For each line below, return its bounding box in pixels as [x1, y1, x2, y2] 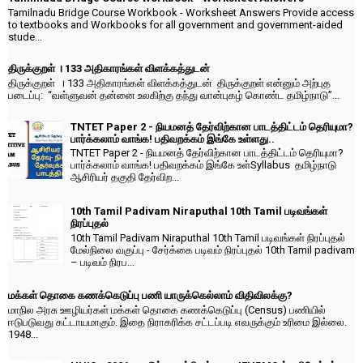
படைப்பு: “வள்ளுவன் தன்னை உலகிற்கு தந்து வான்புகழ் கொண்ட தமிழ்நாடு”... [8, 88, 340, 101]
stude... [8, 30, 42, 43]
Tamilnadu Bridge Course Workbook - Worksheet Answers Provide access [8, 6, 354, 19]
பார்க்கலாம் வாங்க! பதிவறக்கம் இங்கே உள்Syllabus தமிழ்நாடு [70, 159, 336, 172]
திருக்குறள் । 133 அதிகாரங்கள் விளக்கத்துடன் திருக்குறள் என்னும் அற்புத [8, 76, 331, 89]
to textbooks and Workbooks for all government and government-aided [8, 18, 343, 31]
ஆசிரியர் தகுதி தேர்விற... [70, 171, 179, 184]
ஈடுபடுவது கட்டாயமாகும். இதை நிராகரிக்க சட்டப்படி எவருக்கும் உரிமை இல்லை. [8, 315, 347, 328]
